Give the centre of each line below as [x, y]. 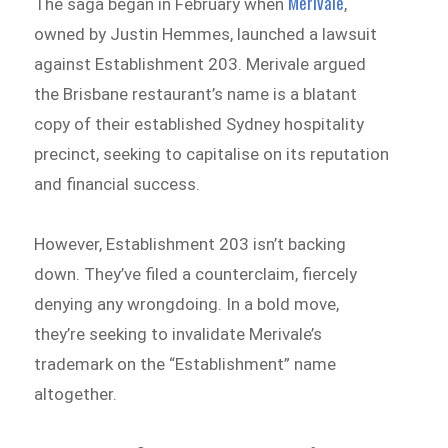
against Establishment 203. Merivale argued [200, 64]
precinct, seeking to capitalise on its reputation [212, 154]
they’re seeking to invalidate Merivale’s [178, 333]
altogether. [76, 393]
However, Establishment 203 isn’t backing [190, 243]
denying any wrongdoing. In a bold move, [187, 303]
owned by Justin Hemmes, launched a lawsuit [206, 34]
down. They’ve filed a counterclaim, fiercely [196, 273]
